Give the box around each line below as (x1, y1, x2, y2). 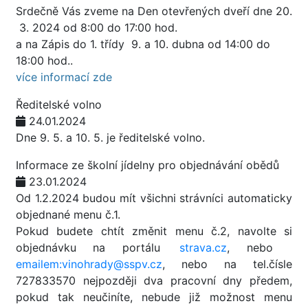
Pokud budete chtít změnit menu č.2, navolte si (16, 224, 292, 238)
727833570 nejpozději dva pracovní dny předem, (16, 274, 292, 287)
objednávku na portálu (16, 241, 177, 254)
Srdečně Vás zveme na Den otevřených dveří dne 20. (16, 4, 292, 18)
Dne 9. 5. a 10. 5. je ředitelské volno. (16, 131, 208, 144)
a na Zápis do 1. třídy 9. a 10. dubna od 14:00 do (16, 37, 270, 51)
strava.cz (179, 241, 228, 254)
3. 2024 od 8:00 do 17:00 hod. (16, 21, 181, 34)
